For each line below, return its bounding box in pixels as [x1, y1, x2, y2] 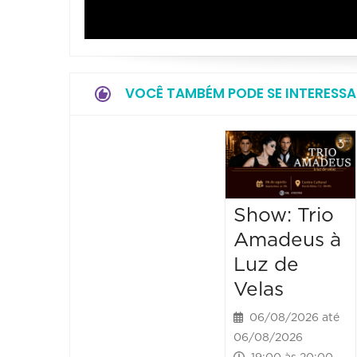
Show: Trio [233, 205, 335, 226]
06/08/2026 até [243, 312, 340, 324]
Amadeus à [233, 229, 342, 250]
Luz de [233, 254, 300, 275]
